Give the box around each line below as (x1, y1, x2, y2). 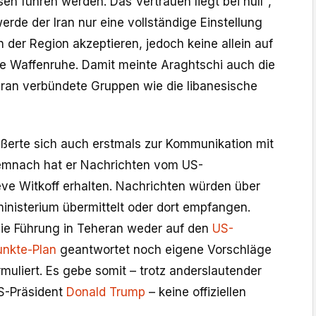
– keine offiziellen (145, 285, 246, 300)
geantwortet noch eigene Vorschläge (56, 243, 272, 257)
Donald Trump (66, 285, 145, 300)
